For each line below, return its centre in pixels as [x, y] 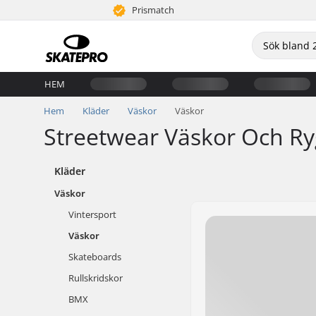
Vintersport [92, 214]
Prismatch [152, 10]
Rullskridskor [96, 278]
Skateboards [95, 257]
